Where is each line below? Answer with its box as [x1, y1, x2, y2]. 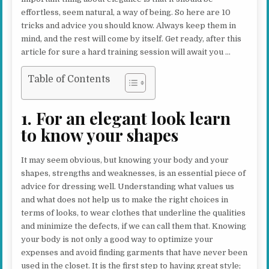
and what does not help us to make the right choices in [21, 195, 229, 204]
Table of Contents [28, 74, 110, 85]
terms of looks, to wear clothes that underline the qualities [21, 208, 246, 217]
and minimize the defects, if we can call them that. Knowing [21, 221, 247, 231]
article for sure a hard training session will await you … [21, 47, 231, 56]
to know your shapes [21, 123, 179, 146]
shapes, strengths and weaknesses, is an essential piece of [21, 168, 246, 178]
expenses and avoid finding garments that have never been [21, 247, 248, 257]
